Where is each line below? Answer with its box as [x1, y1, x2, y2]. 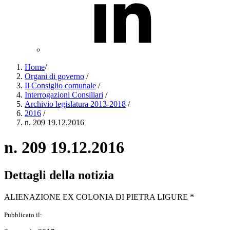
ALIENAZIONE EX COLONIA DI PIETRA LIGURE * [4, 192, 194, 201]
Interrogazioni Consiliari [25, 90, 103, 99]
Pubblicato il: [4, 210, 42, 219]
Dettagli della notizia [4, 168, 114, 182]
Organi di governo [25, 72, 84, 81]
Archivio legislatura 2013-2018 [25, 100, 126, 108]
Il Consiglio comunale [25, 81, 96, 90]
